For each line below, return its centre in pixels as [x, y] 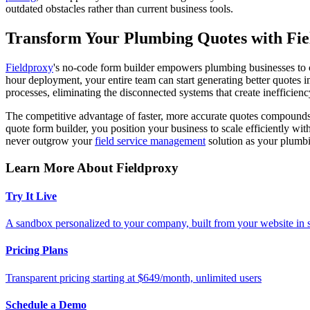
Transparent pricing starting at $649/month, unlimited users [134, 277]
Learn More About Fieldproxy [92, 167]
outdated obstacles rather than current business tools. [119, 9]
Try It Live [31, 196]
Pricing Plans [37, 250]
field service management [150, 140]
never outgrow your [50, 140]
